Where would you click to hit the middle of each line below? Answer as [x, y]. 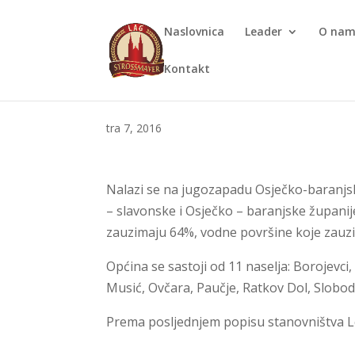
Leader [264, 31]
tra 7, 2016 [134, 128]
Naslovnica [195, 31]
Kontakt [187, 69]
